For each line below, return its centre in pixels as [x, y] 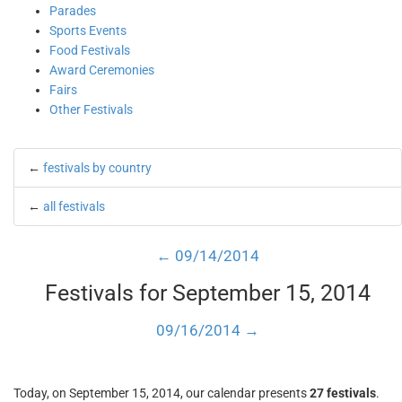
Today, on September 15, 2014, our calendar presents [162, 393]
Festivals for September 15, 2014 [208, 293]
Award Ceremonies [102, 70]
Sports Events [88, 31]
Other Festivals [91, 109]
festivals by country [97, 168]
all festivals [74, 206]
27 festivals [343, 393]
